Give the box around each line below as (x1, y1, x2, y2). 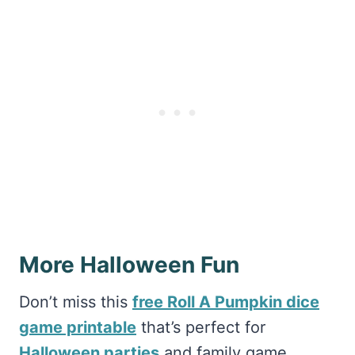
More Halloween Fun (19, 250, 239, 278)
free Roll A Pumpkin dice (132, 292, 319, 311)
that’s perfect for (136, 317, 265, 337)
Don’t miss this (19, 292, 132, 311)
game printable (19, 317, 136, 337)
